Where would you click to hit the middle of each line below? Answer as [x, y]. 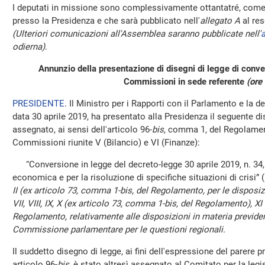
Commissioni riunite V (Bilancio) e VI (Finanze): [106, 143]
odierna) [29, 47]
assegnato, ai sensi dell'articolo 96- [82, 130]
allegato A [220, 21]
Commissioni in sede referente [185, 82]
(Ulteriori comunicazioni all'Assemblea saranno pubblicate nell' [137, 34]
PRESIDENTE [38, 104]
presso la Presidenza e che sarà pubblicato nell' [106, 21]
